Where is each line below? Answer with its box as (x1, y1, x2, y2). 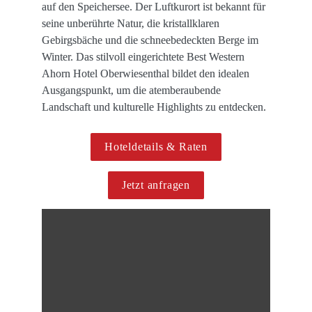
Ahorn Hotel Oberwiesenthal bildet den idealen (42, 68, 249, 80)
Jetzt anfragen (121, 179, 191, 192)
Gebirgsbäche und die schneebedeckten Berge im (42, 34, 258, 47)
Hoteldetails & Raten (104, 141, 208, 153)
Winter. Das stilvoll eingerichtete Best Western (42, 51, 244, 63)
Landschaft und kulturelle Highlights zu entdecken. (42, 101, 269, 114)
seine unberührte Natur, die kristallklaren (42, 17, 219, 30)
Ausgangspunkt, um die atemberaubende (42, 84, 221, 97)
